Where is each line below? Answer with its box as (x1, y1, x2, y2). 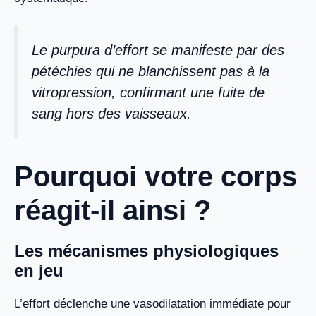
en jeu (14, 261, 63, 281)
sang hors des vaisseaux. (32, 105, 191, 121)
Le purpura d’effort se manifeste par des (32, 42, 284, 58)
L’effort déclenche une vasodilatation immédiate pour (14, 297, 291, 311)
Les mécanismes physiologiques (14, 241, 279, 261)
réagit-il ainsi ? (14, 195, 211, 226)
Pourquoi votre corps (14, 161, 297, 193)
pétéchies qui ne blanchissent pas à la (32, 63, 269, 79)
